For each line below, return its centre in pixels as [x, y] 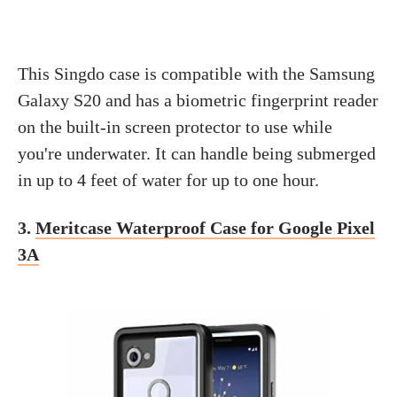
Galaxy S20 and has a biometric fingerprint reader [198, 100]
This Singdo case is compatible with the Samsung [196, 73]
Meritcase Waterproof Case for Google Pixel [205, 227]
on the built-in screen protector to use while [175, 126]
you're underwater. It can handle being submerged [197, 153]
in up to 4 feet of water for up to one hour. [168, 179]
